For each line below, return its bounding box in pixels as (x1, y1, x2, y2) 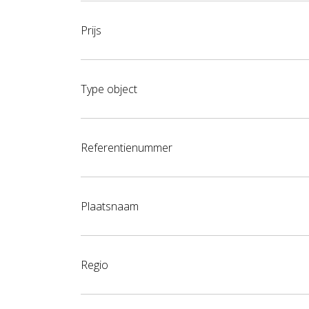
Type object (81, 81, 137, 97)
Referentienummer (81, 140, 172, 156)
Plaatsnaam (81, 199, 139, 215)
